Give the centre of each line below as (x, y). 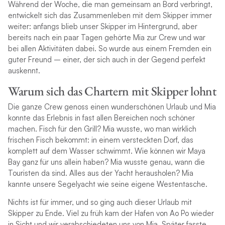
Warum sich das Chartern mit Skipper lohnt (112, 91)
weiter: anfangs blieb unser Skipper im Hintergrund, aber (102, 26)
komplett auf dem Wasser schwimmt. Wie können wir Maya (106, 151)
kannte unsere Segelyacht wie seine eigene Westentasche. (107, 184)
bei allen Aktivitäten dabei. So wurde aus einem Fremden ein (109, 48)
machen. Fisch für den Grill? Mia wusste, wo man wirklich (102, 129)
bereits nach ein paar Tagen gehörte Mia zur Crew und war (106, 37)
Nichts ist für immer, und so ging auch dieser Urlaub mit (100, 202)
